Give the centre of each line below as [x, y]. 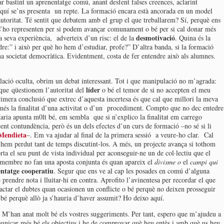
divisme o [169, 162]
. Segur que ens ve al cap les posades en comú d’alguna [131, 171]
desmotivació [155, 38]
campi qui [203, 162]
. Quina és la [193, 38]
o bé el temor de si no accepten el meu [156, 90]
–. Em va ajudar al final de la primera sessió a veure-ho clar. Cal [120, 135]
